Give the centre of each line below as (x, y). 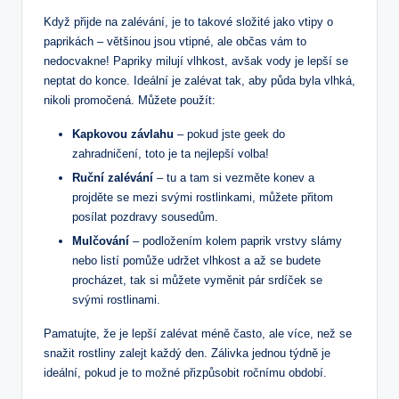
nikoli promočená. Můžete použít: (130, 100)
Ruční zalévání (113, 177)
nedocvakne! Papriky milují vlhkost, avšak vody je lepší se (196, 61)
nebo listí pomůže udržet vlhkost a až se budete (196, 260)
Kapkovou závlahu (123, 134)
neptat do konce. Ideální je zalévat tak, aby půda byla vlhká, (199, 80)
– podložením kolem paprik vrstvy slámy (236, 240)
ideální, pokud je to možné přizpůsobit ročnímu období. (185, 372)
